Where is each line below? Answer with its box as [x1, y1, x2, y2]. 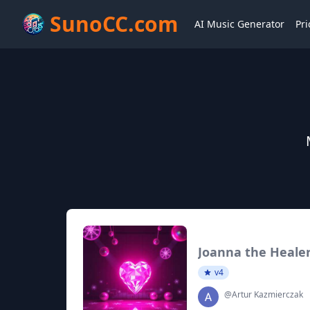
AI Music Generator [194, 17, 284, 30]
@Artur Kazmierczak [224, 289, 303, 300]
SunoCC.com [50, 10, 178, 38]
